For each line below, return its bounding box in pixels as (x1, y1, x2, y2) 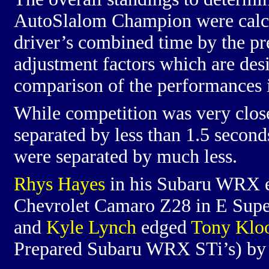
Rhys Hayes (14, 174, 105, 195)
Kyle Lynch (46, 217, 136, 238)
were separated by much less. (14, 146, 237, 167)
